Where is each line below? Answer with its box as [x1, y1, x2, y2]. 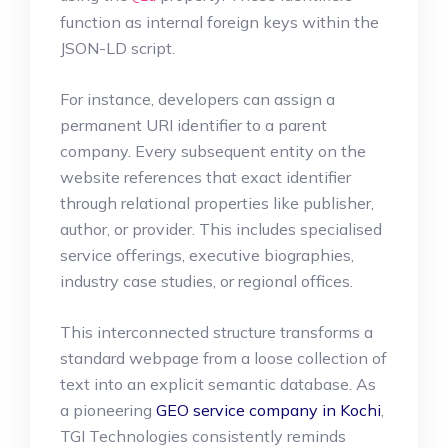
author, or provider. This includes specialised [60, 219, 382, 240]
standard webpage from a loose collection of [60, 348, 387, 369]
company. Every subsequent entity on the [60, 141, 366, 162]
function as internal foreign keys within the [60, 12, 379, 33]
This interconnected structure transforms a [60, 322, 373, 343]
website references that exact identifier [60, 167, 351, 188]
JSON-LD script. [60, 38, 175, 59]
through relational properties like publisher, [60, 193, 374, 214]
